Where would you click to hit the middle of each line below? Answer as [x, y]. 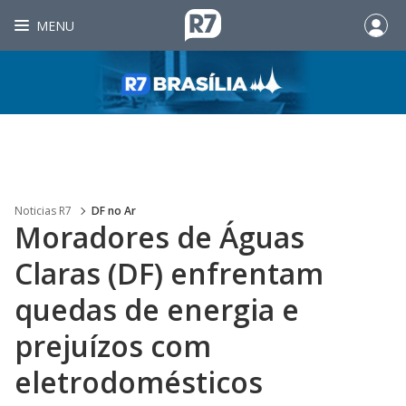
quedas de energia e [157, 309]
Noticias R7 [43, 211]
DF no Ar [114, 211]
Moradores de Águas [159, 237]
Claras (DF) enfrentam [169, 273]
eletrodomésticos [139, 382]
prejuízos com [113, 346]
